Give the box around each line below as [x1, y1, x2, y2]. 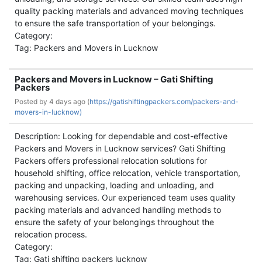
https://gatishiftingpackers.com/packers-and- [89, 97, 239, 106]
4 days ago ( [49, 97, 89, 106]
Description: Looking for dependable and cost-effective [15, 131, 227, 141]
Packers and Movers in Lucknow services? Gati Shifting [15, 143, 226, 153]
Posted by [15, 97, 49, 106]
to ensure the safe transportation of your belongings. [15, 18, 216, 28]
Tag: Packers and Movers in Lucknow [15, 43, 158, 53]
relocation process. [15, 229, 87, 239]
